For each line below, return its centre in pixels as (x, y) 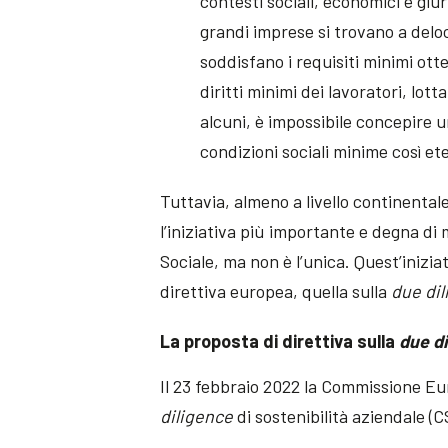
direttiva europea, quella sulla (276, 291)
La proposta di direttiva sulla (280, 341)
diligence (197, 416)
